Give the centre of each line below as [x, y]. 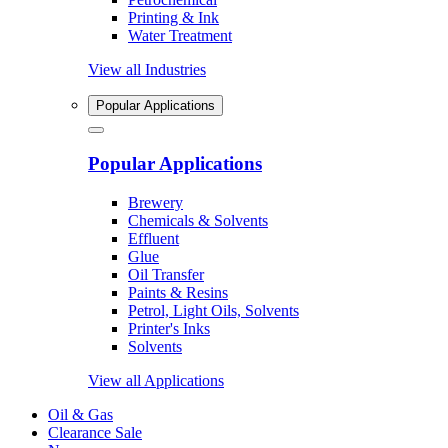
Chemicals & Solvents [198, 220]
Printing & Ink [173, 18]
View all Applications [156, 380]
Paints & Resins [178, 292]
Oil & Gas [80, 414]
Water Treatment [180, 36]
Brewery [155, 202]
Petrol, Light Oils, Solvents [213, 310]
